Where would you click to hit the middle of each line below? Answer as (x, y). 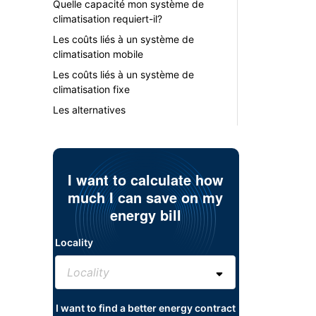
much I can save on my (146, 197)
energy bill (145, 215)
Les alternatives (89, 110)
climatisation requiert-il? (107, 19)
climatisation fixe (91, 89)
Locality (74, 242)
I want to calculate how (145, 180)
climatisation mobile (98, 54)
